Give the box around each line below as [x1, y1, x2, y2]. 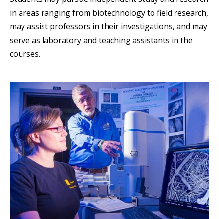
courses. [10, 48, 40, 59]
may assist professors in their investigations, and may [10, 21, 207, 32]
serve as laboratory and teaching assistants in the [10, 34, 193, 45]
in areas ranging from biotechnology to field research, [10, 7, 208, 18]
